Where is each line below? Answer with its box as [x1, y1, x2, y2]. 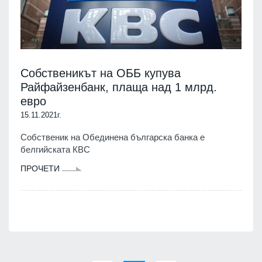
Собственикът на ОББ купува [20, 66, 181, 80]
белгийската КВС [20, 144, 90, 154]
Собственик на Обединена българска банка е [20, 132, 205, 142]
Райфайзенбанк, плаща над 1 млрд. [20, 80, 217, 94]
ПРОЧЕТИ [20, 163, 62, 173]
